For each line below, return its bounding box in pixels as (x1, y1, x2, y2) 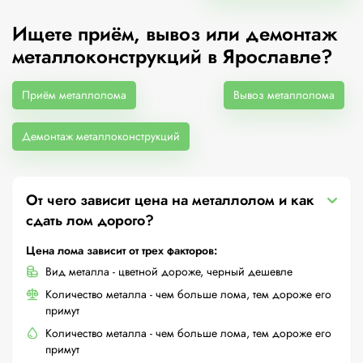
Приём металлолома (22, 87, 126, 103)
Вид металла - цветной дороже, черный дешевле (45, 263, 293, 280)
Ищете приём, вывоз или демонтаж (12, 19, 338, 48)
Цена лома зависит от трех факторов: (26, 242, 217, 258)
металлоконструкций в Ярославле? (12, 42, 333, 70)
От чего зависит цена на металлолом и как (26, 190, 314, 211)
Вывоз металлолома (233, 87, 335, 103)
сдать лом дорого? (26, 210, 154, 231)
